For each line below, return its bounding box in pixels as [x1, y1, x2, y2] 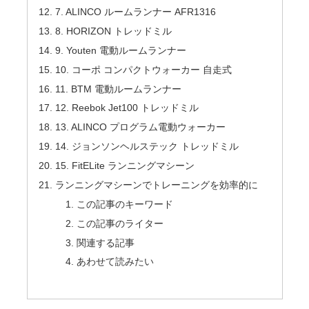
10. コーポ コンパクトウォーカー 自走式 [54, 63, 232, 75]
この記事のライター [77, 217, 164, 229]
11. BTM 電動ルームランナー [54, 83, 181, 94]
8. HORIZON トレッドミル [54, 25, 172, 37]
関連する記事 [77, 237, 135, 248]
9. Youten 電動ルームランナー [54, 44, 186, 56]
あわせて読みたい [77, 256, 154, 268]
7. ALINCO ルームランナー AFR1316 [54, 6, 216, 18]
